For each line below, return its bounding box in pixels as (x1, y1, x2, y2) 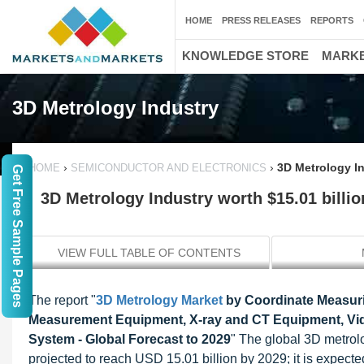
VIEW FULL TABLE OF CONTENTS (58, 246, 240, 259)
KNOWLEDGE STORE (182, 49, 309, 63)
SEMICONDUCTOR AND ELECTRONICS (67, 162, 270, 174)
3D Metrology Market (96, 293, 223, 307)
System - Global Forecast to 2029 (28, 332, 231, 346)
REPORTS (310, 15, 353, 25)
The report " (28, 293, 96, 307)
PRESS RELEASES (222, 15, 301, 25)
